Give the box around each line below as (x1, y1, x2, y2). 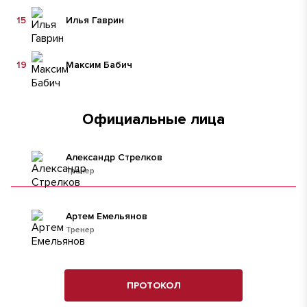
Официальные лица (82, 110, 225, 129)
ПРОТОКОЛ (126, 279, 181, 291)
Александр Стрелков (66, 151, 162, 163)
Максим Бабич (66, 58, 132, 71)
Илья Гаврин (66, 14, 124, 26)
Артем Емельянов (66, 210, 147, 222)
